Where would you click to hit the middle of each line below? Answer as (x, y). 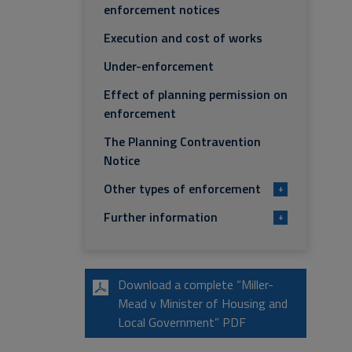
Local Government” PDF (182, 322)
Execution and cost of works (183, 38)
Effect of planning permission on (196, 94)
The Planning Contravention (182, 141)
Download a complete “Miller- (196, 284)
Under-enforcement (159, 66)
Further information (161, 217)
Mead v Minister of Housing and (203, 303)
